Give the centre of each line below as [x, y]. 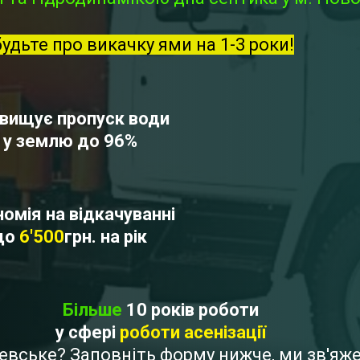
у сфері [88, 332]
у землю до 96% [70, 141]
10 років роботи [190, 309]
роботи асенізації [193, 332]
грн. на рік [106, 236]
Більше [92, 309]
